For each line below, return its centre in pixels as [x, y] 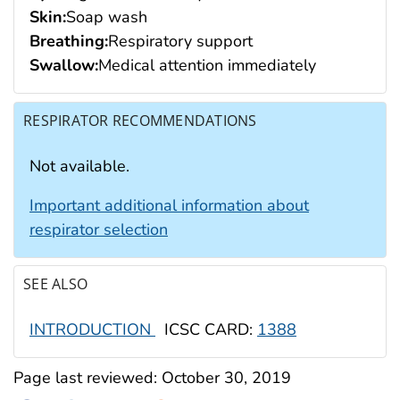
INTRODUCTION [92, 330]
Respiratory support [180, 42]
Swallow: [64, 66]
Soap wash [107, 17]
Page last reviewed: [87, 377]
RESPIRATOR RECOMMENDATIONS [140, 120]
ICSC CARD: [206, 330]
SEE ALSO [56, 284]
